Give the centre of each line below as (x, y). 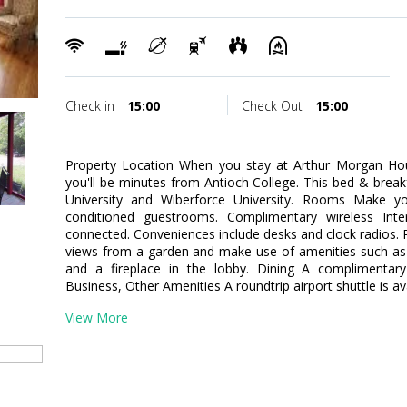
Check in (92, 106)
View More (97, 318)
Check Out (273, 106)
